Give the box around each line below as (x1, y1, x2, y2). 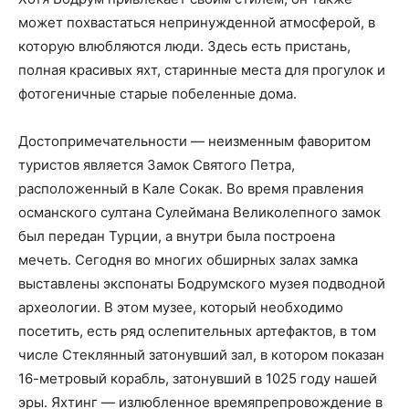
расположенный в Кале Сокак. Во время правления (18, 180, 363, 197)
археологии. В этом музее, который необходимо (18, 299, 343, 316)
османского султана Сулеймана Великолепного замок (18, 204, 381, 221)
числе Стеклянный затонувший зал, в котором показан (18, 346, 384, 363)
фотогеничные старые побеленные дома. (18, 85, 297, 102)
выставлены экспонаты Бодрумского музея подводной (18, 275, 385, 292)
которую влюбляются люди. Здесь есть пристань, (18, 37, 351, 55)
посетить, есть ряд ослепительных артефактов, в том (18, 322, 376, 340)
